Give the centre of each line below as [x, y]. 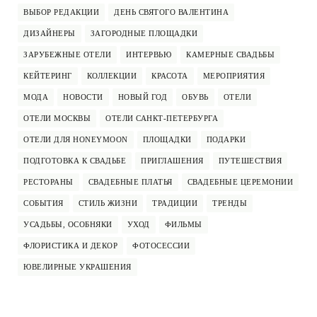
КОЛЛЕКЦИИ [111, 76]
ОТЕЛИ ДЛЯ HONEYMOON [76, 140]
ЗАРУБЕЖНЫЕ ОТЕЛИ [67, 55]
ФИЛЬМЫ [183, 225]
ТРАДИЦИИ [175, 203]
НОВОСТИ [83, 97]
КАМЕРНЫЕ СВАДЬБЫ [230, 55]
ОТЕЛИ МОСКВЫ [57, 119]
